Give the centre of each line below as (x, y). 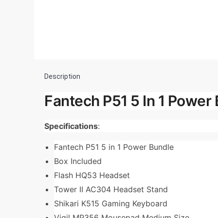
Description (62, 76)
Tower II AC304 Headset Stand (111, 189)
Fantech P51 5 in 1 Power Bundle (114, 147)
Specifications (71, 126)
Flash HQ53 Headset (92, 175)
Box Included (78, 161)
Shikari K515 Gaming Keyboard (111, 203)
